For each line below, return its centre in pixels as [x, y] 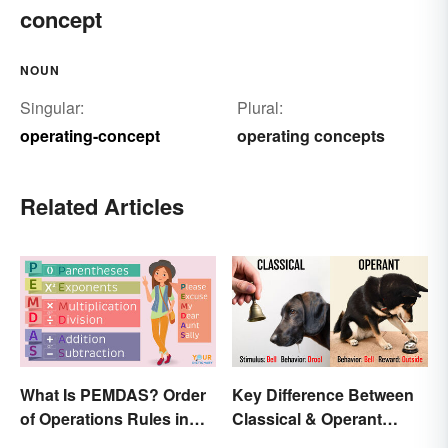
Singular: [52, 108]
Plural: [259, 108]
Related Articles [102, 206]
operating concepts [310, 136]
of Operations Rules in [104, 418]
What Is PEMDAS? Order [113, 394]
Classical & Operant [307, 418]
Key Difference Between [323, 394]
